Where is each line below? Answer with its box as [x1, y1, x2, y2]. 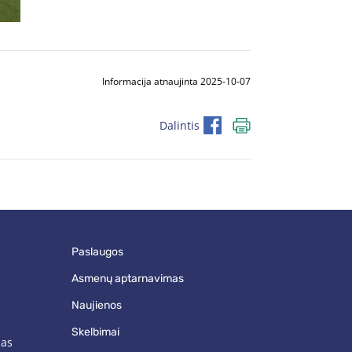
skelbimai [78, 325, 119, 339]
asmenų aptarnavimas [78, 272, 184, 286]
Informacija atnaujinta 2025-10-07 [102, 75, 251, 89]
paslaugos [78, 245, 123, 259]
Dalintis [159, 117, 200, 133]
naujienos [79, 299, 122, 313]
